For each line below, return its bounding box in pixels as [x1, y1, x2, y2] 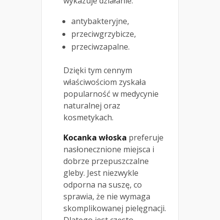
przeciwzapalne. [71, 41, 130, 52]
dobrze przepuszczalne [63, 155, 149, 166]
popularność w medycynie [63, 88, 159, 99]
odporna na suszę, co [63, 179, 142, 190]
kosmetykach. [63, 111, 113, 123]
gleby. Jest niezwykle [63, 167, 138, 178]
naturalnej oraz [63, 100, 120, 111]
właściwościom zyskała [63, 76, 146, 87]
